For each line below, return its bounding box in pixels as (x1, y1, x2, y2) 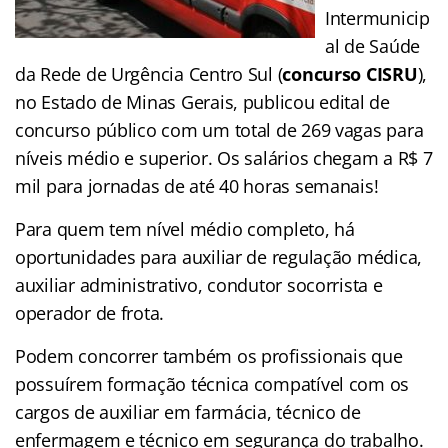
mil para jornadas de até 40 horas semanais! (15, 173, 379, 198)
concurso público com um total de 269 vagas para (15, 117, 424, 142)
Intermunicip (325, 5, 430, 30)
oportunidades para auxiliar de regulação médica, (15, 244, 423, 269)
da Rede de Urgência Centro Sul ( (15, 61, 283, 86)
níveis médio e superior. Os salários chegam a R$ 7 (15, 145, 433, 170)
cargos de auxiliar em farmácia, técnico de (15, 399, 361, 424)
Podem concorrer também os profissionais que (15, 343, 403, 368)
